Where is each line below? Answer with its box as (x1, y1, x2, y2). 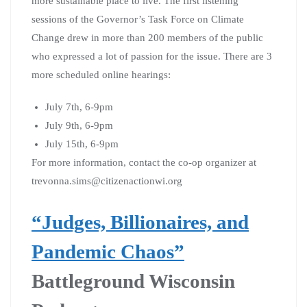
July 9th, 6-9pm (45, 119, 113, 131)
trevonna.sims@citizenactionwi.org (32, 175, 182, 186)
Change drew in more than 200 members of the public (32, 32, 263, 43)
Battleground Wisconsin (32, 269, 235, 292)
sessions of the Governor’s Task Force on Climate (32, 13, 244, 25)
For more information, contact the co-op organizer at (32, 156, 256, 168)
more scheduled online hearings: (32, 69, 171, 80)
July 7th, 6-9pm (45, 101, 113, 112)
